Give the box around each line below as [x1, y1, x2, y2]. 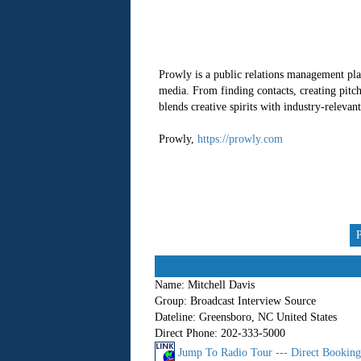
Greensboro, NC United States [198, 311, 337, 323]
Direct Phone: [154, 327, 218, 339]
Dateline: [154, 311, 196, 323]
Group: [154, 295, 187, 307]
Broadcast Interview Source [189, 295, 316, 307]
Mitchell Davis [187, 279, 255, 291]
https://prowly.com [197, 133, 283, 145]
